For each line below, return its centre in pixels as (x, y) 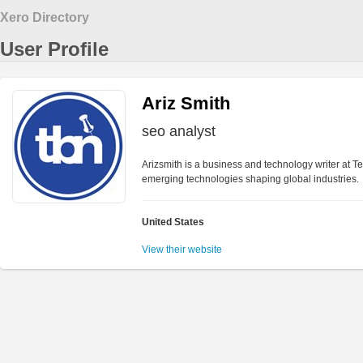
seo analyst (179, 131)
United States (173, 222)
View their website (182, 250)
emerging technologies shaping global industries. (250, 179)
